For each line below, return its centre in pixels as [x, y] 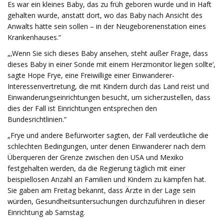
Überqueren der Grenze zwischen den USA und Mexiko [95, 157]
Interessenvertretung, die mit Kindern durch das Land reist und [108, 86]
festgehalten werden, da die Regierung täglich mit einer [96, 168]
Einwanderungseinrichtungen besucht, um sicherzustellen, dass [109, 97]
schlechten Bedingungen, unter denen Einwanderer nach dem [106, 146]
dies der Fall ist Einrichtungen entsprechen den [82, 108]
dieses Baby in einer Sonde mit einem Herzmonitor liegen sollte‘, [111, 64]
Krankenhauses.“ [34, 37]
